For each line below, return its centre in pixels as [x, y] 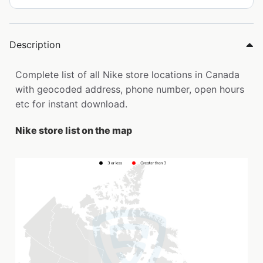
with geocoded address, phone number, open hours [130, 90]
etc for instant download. [71, 104]
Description [35, 45]
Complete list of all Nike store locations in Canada [127, 75]
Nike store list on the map [74, 131]
